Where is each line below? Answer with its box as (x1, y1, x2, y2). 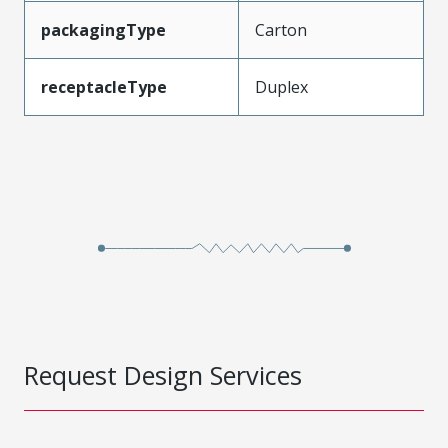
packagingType (41, 18, 166, 41)
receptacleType (41, 75, 167, 98)
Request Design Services (24, 357, 302, 392)
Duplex (255, 75, 308, 98)
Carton (255, 18, 307, 41)
